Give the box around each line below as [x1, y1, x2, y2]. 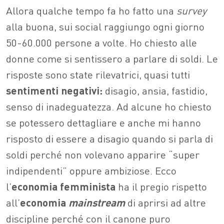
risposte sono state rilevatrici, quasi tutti [6, 67, 190, 81]
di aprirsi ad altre [125, 195, 206, 209]
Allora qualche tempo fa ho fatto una [6, 3, 176, 17]
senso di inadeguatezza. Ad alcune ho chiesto [6, 99, 211, 113]
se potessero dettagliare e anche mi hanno [6, 115, 201, 129]
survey [176, 3, 206, 17]
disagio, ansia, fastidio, [102, 83, 207, 97]
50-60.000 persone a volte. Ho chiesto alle [6, 35, 197, 49]
